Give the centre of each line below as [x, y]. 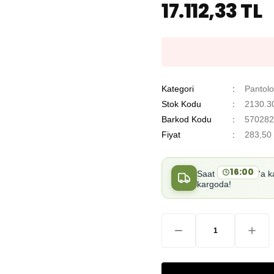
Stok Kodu [181, 104]
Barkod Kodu [187, 119]
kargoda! [214, 185]
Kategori [178, 89]
